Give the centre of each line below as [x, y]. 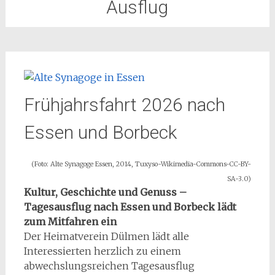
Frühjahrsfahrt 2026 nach [124, 105]
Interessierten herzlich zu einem [102, 251]
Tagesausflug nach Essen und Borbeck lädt [130, 207]
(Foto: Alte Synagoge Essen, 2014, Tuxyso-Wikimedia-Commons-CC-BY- [141, 164]
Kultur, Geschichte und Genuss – [105, 192]
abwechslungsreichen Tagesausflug [109, 266]
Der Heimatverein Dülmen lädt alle [106, 236]
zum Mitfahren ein [70, 222]
